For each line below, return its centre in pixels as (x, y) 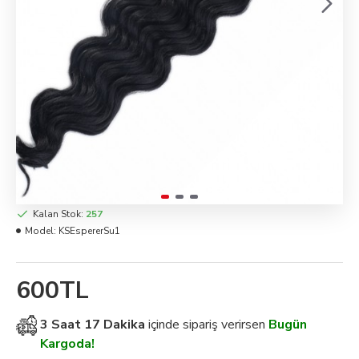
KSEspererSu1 (89, 231)
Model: (40, 231)
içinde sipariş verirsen (208, 325)
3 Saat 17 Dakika (93, 325)
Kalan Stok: (58, 214)
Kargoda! (67, 344)
